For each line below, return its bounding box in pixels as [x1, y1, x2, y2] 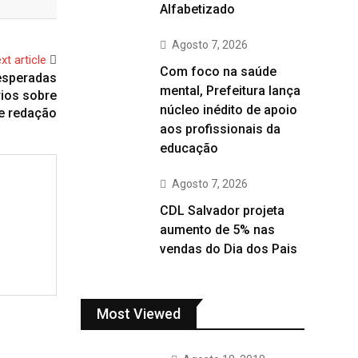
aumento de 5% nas [160, 222, 275, 237]
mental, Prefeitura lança [160, 83, 300, 98]
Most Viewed [97, 305, 181, 322]
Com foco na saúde [160, 64, 276, 79]
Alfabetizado [160, 2, 235, 17]
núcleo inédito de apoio [160, 102, 297, 117]
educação [160, 141, 218, 156]
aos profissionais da [160, 121, 280, 137]
